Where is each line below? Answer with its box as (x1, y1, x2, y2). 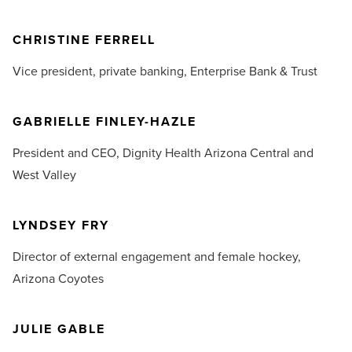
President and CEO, (13, 144, 123, 163)
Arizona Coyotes (13, 269, 104, 288)
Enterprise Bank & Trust (190, 62, 317, 81)
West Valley (13, 166, 76, 185)
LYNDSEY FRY (13, 216, 109, 235)
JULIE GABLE (13, 320, 105, 339)
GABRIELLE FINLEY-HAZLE (13, 112, 196, 131)
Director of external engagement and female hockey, (13, 247, 301, 266)
